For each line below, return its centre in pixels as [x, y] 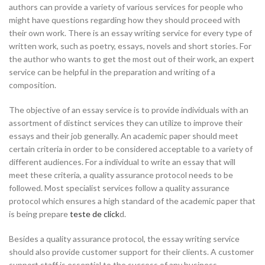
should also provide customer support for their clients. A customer [131, 252]
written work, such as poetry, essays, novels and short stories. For [130, 46]
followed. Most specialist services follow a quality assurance [119, 188]
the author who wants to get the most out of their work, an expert [132, 59]
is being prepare [39, 214]
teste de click [95, 214]
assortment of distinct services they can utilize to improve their [126, 123]
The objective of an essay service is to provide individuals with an [129, 110]
